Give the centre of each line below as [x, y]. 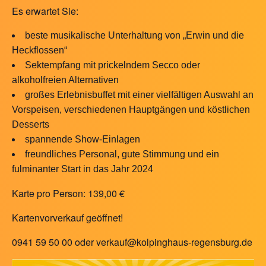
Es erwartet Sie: [45, 11]
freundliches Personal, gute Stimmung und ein [122, 154]
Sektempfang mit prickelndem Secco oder [113, 65]
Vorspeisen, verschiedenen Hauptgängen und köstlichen [131, 110]
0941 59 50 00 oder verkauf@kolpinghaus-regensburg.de [132, 242]
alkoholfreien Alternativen [65, 80]
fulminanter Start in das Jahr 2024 [83, 169]
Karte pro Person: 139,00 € [68, 193]
